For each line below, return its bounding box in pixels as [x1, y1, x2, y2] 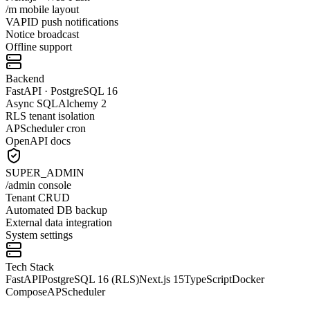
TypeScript [184, 273, 232, 285]
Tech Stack [6, 260, 54, 273]
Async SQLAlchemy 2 [6, 97, 107, 109]
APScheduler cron [6, 122, 86, 134]
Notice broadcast [6, 28, 79, 40]
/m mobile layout [6, 3, 79, 15]
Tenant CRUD [6, 191, 70, 203]
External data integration [6, 216, 112, 228]
